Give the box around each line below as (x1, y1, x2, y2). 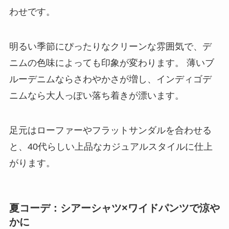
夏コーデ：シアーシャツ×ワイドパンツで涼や (9, 202, 220, 214)
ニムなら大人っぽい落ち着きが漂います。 (9, 90, 184, 101)
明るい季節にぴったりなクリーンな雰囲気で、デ (9, 41, 212, 52)
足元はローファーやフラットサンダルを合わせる (9, 125, 212, 135)
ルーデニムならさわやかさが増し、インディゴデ (9, 74, 212, 84)
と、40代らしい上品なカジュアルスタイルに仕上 (9, 141, 213, 152)
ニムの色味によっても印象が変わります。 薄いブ (9, 57, 214, 68)
